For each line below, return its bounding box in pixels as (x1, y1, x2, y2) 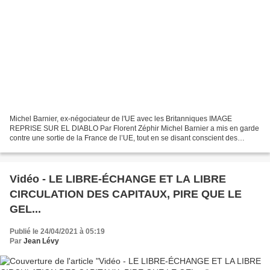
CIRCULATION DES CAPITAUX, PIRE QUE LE (10, 188, 173, 201)
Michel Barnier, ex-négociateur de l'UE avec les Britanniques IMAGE (10, 115, 232, 124)
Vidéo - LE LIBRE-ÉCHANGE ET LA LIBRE (10, 173, 226, 186)
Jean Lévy (24, 237, 59, 246)
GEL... (10, 203, 41, 216)
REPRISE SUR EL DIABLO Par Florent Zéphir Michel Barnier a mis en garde (10, 124, 259, 133)
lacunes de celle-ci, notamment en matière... (10, 143, 154, 152)
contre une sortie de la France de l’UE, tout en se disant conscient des (10, 134, 237, 143)
